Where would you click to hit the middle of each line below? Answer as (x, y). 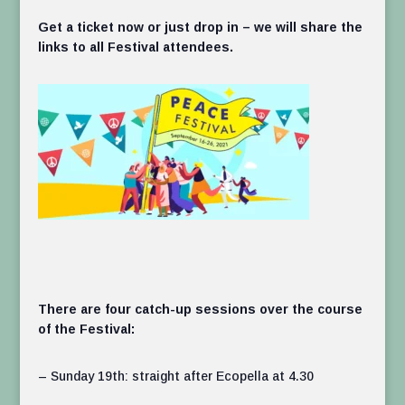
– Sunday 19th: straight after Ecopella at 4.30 (176, 377)
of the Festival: (87, 330)
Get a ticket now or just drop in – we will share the (201, 28)
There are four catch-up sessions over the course (201, 310)
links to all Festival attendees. (136, 47)
